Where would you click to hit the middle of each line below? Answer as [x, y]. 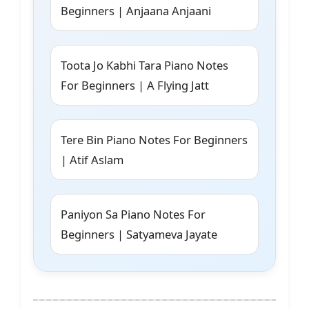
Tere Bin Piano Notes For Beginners [154, 140]
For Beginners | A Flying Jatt [135, 86]
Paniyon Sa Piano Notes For [133, 215]
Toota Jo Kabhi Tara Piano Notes [144, 66]
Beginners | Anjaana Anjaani [136, 11]
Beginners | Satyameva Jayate [139, 235]
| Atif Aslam [92, 160]
